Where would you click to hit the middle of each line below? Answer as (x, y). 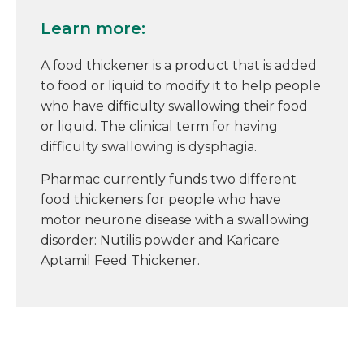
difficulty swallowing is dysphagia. (150, 147)
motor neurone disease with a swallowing (175, 220)
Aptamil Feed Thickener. (120, 261)
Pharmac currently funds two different (169, 180)
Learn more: (93, 29)
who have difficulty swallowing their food (174, 106)
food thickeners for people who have (161, 200)
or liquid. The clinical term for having (159, 127)
